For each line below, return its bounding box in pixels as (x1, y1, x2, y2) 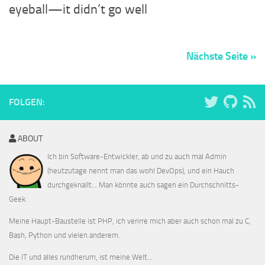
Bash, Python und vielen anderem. (9, 231, 120, 240)
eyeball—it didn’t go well (9, 2, 147, 18)
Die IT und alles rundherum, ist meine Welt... (9, 253, 153, 262)
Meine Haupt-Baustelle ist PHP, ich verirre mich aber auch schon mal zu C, (9, 216, 251, 226)
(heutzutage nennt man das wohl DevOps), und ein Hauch (47, 166, 234, 176)
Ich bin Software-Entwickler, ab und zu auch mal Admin (47, 152, 227, 161)
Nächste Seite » (186, 50, 256, 63)
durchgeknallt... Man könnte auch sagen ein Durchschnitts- (47, 180, 239, 190)
